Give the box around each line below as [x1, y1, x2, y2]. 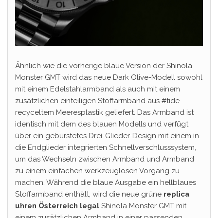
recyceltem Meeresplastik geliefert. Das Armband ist [15, 108, 194, 117]
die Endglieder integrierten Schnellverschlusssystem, [15, 143, 196, 152]
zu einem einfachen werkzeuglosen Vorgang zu [15, 166, 180, 176]
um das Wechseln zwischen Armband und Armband [15, 155, 194, 164]
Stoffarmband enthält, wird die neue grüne [15, 190, 163, 199]
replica [163, 190, 190, 199]
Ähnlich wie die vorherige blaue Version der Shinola [15, 61, 192, 71]
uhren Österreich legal [15, 201, 99, 211]
